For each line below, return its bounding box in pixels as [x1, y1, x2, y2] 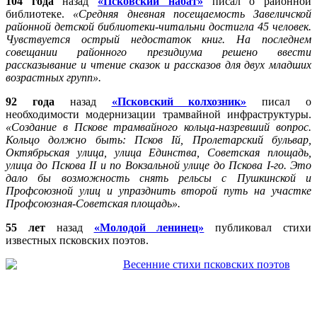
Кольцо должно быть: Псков [6, 133, 172, 146]
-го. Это [270, 158, 312, 171]
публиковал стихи [204, 221, 312, 234]
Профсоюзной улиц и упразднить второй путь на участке [6, 184, 311, 197]
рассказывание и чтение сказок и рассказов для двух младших [6, 58, 311, 71]
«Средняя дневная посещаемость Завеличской [73, 7, 311, 20]
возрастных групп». [6, 71, 101, 83]
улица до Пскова [6, 158, 90, 171]
